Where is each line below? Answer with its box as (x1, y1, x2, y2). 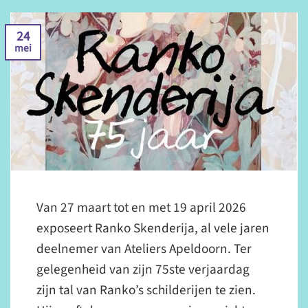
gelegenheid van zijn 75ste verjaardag (36, 259, 250, 279)
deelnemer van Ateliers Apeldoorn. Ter (36, 239, 252, 258)
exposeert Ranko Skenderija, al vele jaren (36, 218, 270, 238)
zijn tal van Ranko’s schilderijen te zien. (36, 280, 256, 300)
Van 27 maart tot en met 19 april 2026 (36, 197, 247, 217)
